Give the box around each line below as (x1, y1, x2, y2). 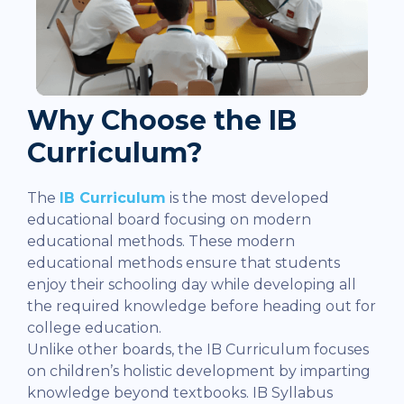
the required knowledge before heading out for (27, 298, 376, 316)
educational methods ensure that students (27, 254, 340, 272)
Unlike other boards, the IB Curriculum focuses (27, 341, 369, 359)
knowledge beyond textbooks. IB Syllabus (27, 384, 333, 402)
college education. (27, 319, 161, 337)
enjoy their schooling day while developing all (27, 276, 356, 294)
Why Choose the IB (27, 104, 297, 138)
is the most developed (166, 189, 329, 207)
